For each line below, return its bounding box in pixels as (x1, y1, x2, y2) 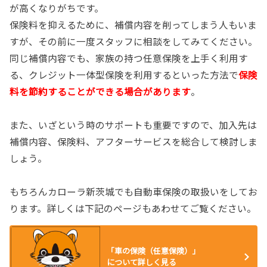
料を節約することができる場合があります (10, 85, 191, 98)
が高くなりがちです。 (10, 1, 104, 15)
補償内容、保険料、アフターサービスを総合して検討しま (10, 135, 257, 148)
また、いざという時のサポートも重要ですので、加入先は (10, 118, 257, 132)
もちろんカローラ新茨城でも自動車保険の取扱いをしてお (10, 185, 257, 198)
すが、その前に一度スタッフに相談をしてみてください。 (10, 35, 257, 48)
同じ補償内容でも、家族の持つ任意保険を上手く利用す (10, 51, 248, 65)
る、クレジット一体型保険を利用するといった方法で (10, 68, 238, 82)
